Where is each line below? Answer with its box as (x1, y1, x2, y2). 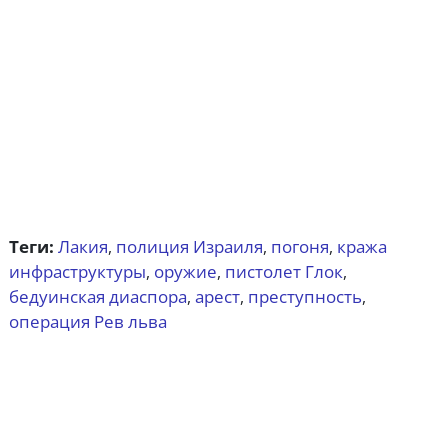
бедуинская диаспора (8, 284, 187, 308)
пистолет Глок (224, 259, 343, 283)
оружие (153, 259, 217, 283)
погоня (270, 234, 329, 258)
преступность (247, 284, 362, 308)
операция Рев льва (8, 309, 167, 333)
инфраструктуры (8, 259, 146, 283)
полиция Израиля (115, 234, 263, 258)
